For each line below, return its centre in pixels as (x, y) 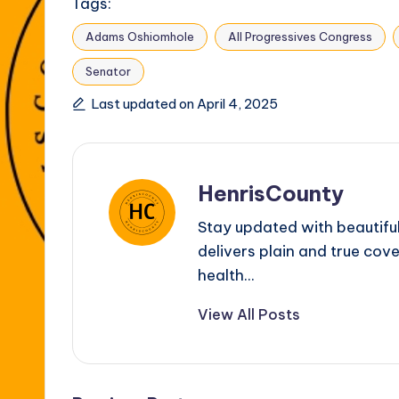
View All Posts (249, 314)
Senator (108, 71)
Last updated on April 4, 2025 (185, 103)
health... (226, 275)
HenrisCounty (271, 193)
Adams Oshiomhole (140, 36)
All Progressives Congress (300, 36)
